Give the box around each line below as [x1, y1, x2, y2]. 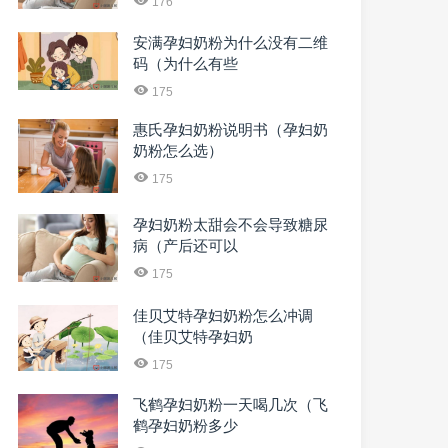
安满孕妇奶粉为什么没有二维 [133, 34, 328, 52]
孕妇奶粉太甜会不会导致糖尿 [133, 216, 328, 234]
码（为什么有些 [133, 55, 238, 73]
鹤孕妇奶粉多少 [133, 416, 238, 434]
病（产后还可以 [133, 237, 238, 255]
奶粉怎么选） [133, 142, 223, 160]
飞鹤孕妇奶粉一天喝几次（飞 [133, 395, 328, 413]
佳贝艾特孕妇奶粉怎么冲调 [133, 306, 313, 324]
